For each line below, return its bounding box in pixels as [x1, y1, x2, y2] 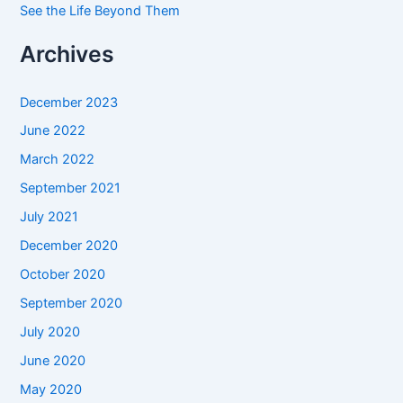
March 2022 [20, 151, 95, 168]
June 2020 [20, 352, 86, 369]
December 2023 [20, 94, 119, 111]
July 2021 [20, 209, 79, 226]
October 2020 [20, 266, 106, 283]
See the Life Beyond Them [20, 3, 181, 20]
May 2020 [20, 381, 83, 398]
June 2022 [20, 122, 86, 139]
